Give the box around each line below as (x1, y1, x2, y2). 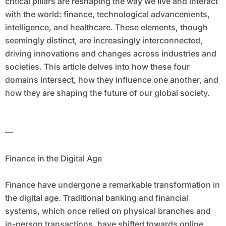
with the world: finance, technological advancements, (5, 9, 210, 20)
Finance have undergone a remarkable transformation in (5, 180, 220, 190)
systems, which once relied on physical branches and (5, 206, 211, 216)
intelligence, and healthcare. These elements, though (5, 22, 208, 33)
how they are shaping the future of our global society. (5, 88, 210, 98)
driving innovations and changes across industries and (5, 48, 216, 59)
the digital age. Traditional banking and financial (5, 193, 188, 203)
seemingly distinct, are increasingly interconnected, (5, 35, 203, 46)
